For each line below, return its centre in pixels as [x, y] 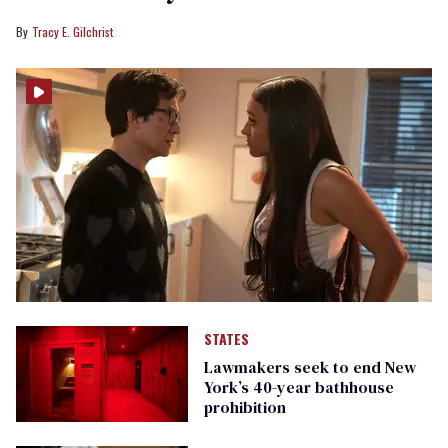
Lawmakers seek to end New [309, 367]
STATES [226, 339]
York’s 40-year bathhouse [298, 387]
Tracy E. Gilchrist [72, 31]
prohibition [244, 407]
